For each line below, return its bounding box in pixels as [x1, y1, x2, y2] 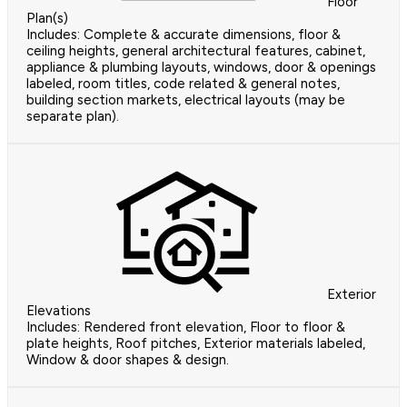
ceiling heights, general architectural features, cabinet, [26, 43, 365, 60]
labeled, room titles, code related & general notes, [26, 75, 340, 93]
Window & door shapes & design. [26, 352, 229, 369]
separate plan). [26, 108, 119, 125]
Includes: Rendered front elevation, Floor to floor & [26, 319, 345, 336]
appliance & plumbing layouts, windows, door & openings [26, 59, 376, 76]
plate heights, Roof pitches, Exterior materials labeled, [26, 335, 365, 352]
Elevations [26, 303, 91, 320]
